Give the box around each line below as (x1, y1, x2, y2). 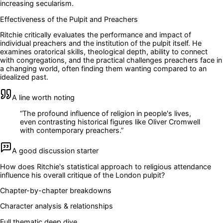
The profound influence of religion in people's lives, (22, 109, 191, 117)
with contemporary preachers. (20, 125, 121, 134)
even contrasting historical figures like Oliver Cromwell (20, 117, 200, 126)
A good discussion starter (12, 146, 99, 155)
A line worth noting (12, 93, 75, 102)
